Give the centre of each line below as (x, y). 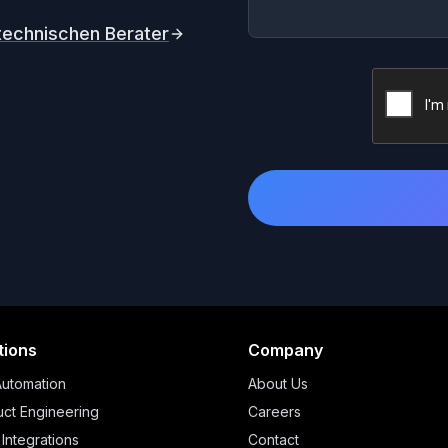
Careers (274, 411)
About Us (278, 383)
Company (285, 349)
